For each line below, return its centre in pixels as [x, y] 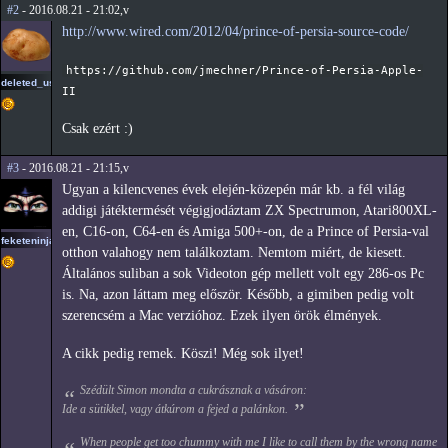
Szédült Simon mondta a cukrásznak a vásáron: [193, 389]
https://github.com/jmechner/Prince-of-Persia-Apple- [245, 70]
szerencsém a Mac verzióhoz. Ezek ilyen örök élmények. [222, 316]
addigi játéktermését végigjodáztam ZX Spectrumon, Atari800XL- [249, 211]
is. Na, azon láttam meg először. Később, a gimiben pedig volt [238, 295]
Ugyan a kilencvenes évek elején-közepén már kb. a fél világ [233, 190]
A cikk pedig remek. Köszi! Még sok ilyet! [183, 354]
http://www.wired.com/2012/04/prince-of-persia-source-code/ [235, 31]
